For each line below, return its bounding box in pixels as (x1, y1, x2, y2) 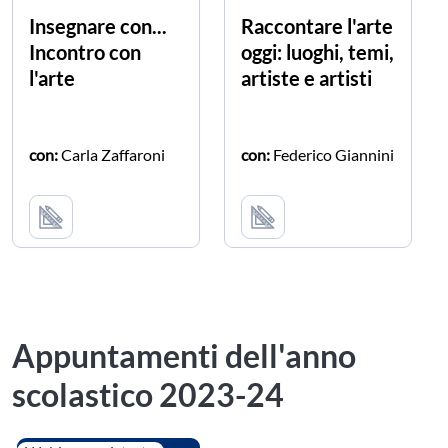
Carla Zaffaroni (58, 145, 165, 165)
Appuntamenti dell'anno (12, 336, 356, 376)
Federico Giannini (270, 145, 394, 165)
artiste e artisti (241, 66, 372, 91)
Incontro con (29, 40, 141, 65)
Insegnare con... (29, 14, 167, 39)
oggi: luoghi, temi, (241, 40, 394, 65)
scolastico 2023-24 (12, 375, 284, 415)
